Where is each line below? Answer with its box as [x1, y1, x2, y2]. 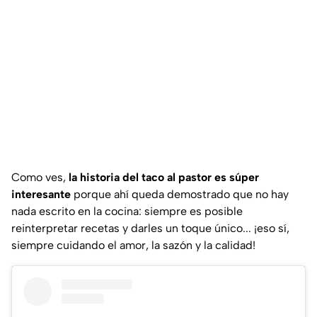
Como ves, [11, 171, 69, 185]
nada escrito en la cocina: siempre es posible [11, 204, 243, 219]
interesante [11, 188, 74, 202]
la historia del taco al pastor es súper [69, 171, 259, 185]
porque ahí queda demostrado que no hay [74, 188, 289, 202]
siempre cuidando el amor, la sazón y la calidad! [11, 238, 255, 253]
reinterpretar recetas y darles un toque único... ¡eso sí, [11, 221, 289, 236]
